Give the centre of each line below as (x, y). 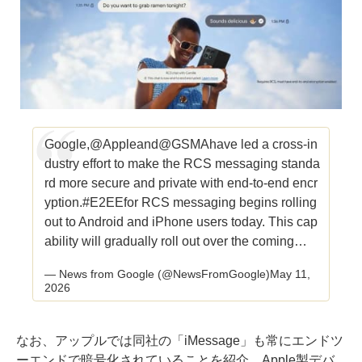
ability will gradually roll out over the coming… (176, 242)
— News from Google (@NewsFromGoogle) (157, 274)
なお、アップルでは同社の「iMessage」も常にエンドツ (180, 340)
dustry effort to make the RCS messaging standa (182, 164)
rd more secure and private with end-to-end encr (181, 183)
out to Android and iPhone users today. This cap (181, 222)
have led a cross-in (263, 145)
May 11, (290, 274)
